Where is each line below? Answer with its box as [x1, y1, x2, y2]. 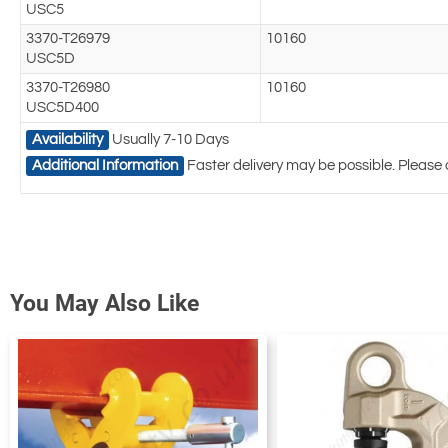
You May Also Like [10, 290, 199, 318]
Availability [32, 132, 103, 148]
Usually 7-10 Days [112, 132, 229, 148]
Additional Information [32, 158, 178, 174]
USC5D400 [26, 100, 99, 116]
